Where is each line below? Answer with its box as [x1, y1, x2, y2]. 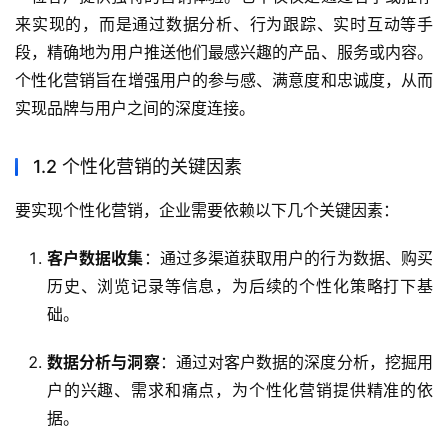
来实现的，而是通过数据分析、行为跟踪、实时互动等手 [15, 14, 433, 35]
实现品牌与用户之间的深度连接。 [15, 98, 255, 119]
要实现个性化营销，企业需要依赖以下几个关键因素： [15, 200, 399, 221]
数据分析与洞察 [47, 352, 160, 373]
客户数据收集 [47, 248, 144, 269]
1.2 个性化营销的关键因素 [33, 156, 242, 178]
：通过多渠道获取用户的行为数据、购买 [143, 248, 434, 269]
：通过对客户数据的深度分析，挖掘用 [159, 352, 434, 373]
